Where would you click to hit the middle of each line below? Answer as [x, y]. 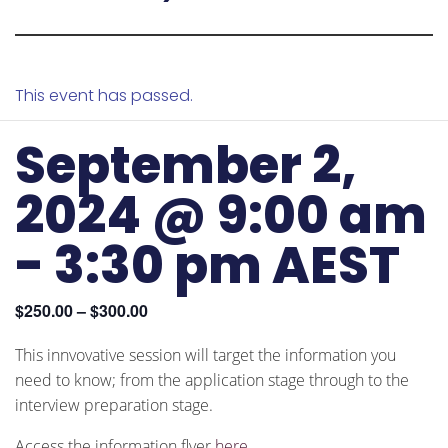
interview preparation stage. [114, 405]
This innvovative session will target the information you [205, 355]
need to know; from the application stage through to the [212, 380]
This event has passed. [104, 95]
